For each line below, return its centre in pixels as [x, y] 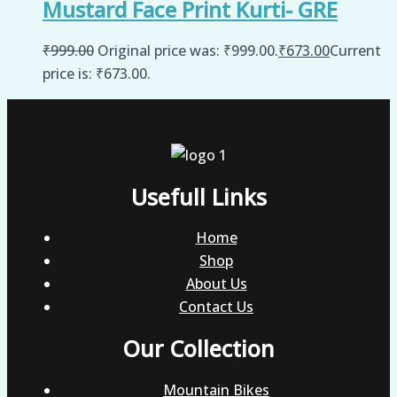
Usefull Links [198, 196]
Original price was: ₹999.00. [188, 50]
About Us [216, 284]
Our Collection [198, 349]
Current [355, 50]
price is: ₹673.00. [97, 73]
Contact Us [216, 307]
